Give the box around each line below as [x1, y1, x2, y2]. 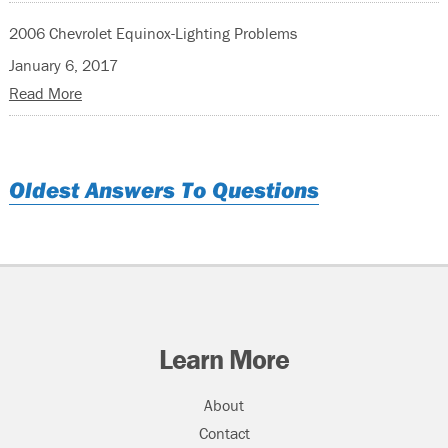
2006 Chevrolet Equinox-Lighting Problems [8, 22, 297, 43]
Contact [198, 422, 250, 443]
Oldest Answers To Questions [8, 174, 319, 204]
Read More [8, 82, 82, 103]
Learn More [158, 341, 290, 376]
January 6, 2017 [8, 54, 118, 75]
